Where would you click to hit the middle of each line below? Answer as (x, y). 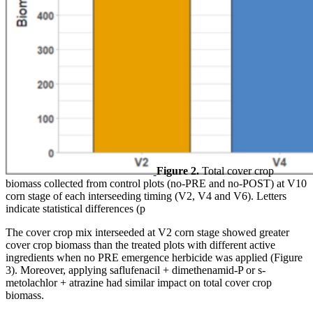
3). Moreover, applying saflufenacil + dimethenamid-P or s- (136, 270)
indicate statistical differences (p (75, 209)
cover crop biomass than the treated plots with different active (140, 245)
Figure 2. (177, 171)
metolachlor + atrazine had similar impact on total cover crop (139, 283)
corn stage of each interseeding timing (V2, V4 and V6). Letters (146, 196)
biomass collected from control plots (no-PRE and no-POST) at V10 (156, 183)
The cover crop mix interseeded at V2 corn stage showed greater (147, 232)
